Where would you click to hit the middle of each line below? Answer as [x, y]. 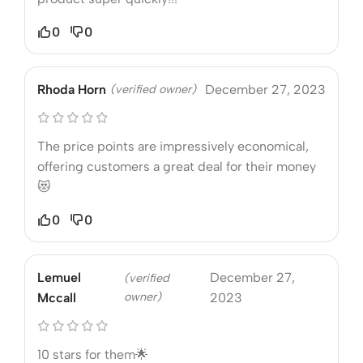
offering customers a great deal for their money [177, 166]
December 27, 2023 [265, 89]
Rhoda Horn [72, 89]
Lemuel [59, 277]
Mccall [57, 297]
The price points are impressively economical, [173, 146]
